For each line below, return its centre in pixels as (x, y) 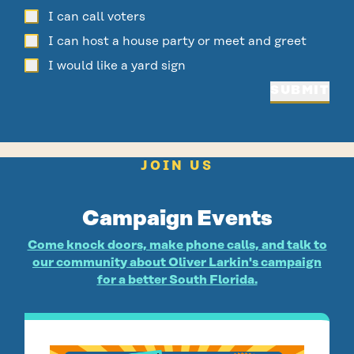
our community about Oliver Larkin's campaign (177, 262)
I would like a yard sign (117, 65)
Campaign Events (177, 217)
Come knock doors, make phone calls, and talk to (177, 244)
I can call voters (96, 16)
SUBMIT (300, 89)
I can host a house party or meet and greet (177, 40)
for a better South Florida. (177, 279)
